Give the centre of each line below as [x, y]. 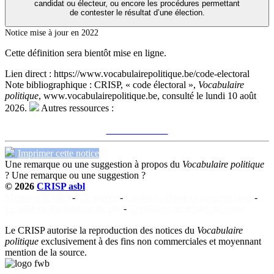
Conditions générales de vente [187, 209]
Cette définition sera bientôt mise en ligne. [86, 53]
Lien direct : [28, 74]
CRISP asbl [61, 187]
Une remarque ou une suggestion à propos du [94, 165]
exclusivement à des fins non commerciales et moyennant [150, 242]
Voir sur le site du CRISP [137, 119]
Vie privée [98, 198]
